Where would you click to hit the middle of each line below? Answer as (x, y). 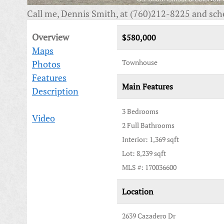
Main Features (147, 86)
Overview (50, 37)
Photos (46, 64)
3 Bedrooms (140, 111)
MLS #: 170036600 (149, 167)
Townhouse (140, 62)
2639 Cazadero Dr (149, 216)
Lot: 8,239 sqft (144, 153)
